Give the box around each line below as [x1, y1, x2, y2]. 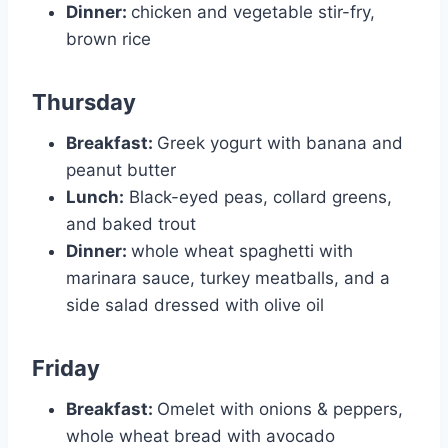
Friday [32, 354, 100, 381]
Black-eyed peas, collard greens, [124, 186, 392, 207]
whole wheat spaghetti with [131, 240, 353, 261]
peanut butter [66, 159, 176, 180]
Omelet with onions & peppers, [157, 398, 403, 419]
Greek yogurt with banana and [157, 132, 403, 153]
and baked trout [66, 213, 196, 234]
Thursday [32, 88, 136, 115]
